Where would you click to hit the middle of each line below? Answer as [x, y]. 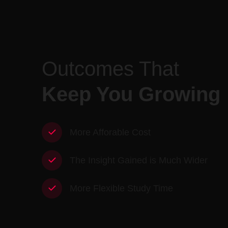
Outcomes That [110, 69]
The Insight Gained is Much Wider [139, 161]
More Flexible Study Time [121, 189]
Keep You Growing [131, 94]
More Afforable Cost [110, 133]
